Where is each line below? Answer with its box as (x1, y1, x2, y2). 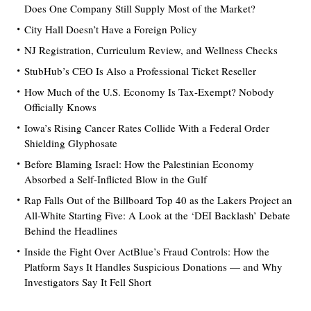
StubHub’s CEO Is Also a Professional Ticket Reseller (24, 63, 256, 78)
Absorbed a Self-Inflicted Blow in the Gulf (24, 171, 207, 186)
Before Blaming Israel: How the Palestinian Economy (24, 156, 254, 171)
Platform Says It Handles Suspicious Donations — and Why (24, 259, 283, 274)
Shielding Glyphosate (24, 135, 117, 150)
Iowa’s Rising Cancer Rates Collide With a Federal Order (24, 120, 269, 135)
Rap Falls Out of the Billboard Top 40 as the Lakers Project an (24, 192, 292, 207)
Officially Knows (24, 99, 96, 114)
